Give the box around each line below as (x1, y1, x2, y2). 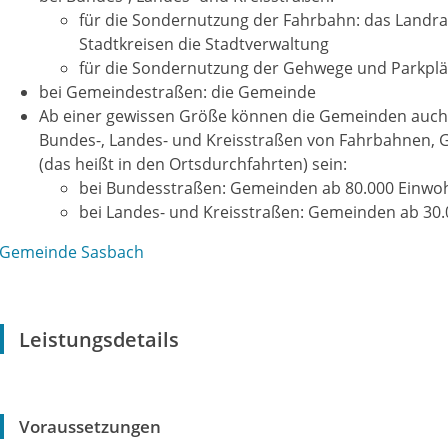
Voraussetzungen (19, 415, 161, 438)
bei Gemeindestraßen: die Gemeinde (39, 81, 316, 103)
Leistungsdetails (19, 325, 179, 353)
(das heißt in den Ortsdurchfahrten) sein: (39, 153, 347, 175)
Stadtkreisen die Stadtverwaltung (79, 33, 329, 55)
